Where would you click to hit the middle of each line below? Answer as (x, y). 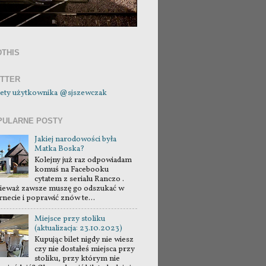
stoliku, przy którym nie (77, 259)
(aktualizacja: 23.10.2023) (79, 229)
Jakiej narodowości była (76, 139)
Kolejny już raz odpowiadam (83, 160)
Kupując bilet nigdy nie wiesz (84, 240)
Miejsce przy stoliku (70, 219)
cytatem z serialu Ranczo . (80, 179)
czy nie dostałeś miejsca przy (85, 249)
